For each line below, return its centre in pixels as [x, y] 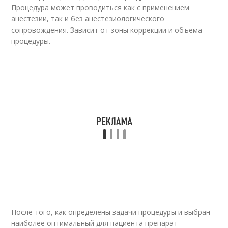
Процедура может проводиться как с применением [101, 7]
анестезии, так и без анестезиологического [88, 18]
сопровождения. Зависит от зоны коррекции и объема [107, 30]
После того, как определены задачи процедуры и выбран [111, 212]
